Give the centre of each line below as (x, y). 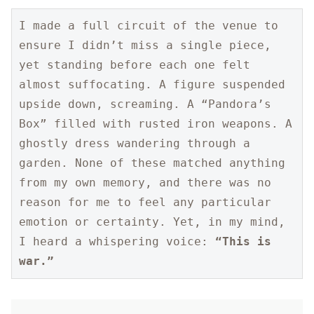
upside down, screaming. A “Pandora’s (145, 104)
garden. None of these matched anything (152, 163)
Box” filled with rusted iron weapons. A (156, 124)
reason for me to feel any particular (145, 202)
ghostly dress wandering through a (135, 143)
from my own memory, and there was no (145, 183)
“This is (243, 241)
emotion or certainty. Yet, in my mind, (152, 222)
